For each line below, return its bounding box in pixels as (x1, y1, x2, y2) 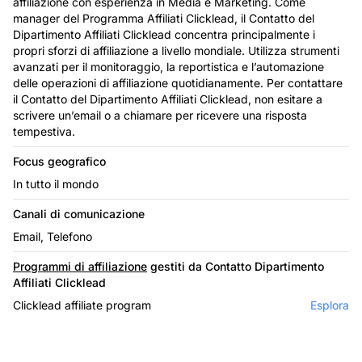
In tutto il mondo (13, 176, 99, 191)
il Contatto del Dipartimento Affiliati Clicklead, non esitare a (13, 91, 322, 106)
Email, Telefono (13, 229, 92, 243)
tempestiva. (13, 124, 75, 138)
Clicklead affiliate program (13, 297, 151, 312)
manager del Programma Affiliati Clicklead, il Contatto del (13, 11, 314, 25)
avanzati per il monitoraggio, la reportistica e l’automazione (13, 59, 324, 74)
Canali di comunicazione (13, 206, 145, 221)
